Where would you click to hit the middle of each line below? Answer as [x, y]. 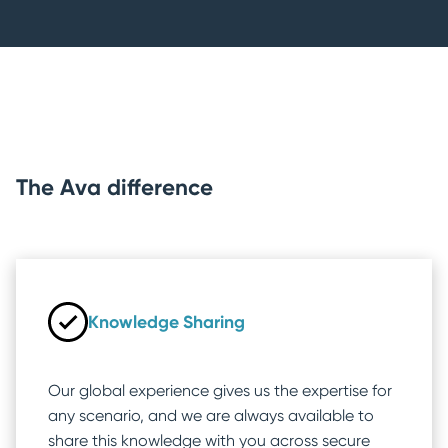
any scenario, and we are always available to [211, 415]
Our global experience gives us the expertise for [220, 390]
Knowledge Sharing [166, 322]
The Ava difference [114, 187]
